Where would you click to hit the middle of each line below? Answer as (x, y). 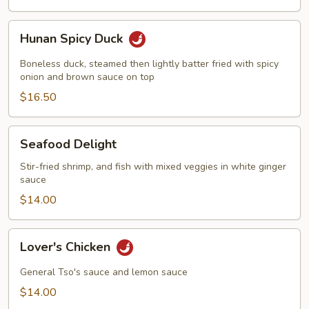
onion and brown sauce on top (87, 77)
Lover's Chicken (67, 247)
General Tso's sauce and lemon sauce (104, 272)
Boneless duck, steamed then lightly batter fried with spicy (149, 64)
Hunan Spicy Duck (73, 39)
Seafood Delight (68, 144)
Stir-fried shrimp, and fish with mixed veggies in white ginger (153, 167)
